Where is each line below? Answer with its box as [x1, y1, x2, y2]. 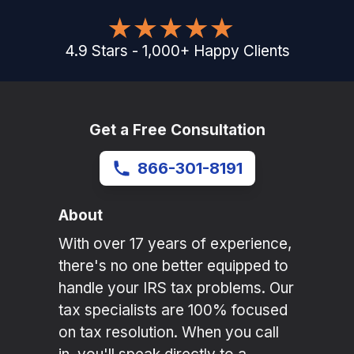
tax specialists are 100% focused [58, 301, 288, 320]
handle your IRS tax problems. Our [58, 279, 294, 298]
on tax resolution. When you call [58, 323, 279, 342]
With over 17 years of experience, [58, 235, 292, 254]
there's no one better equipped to [58, 257, 288, 276]
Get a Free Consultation [88, 121, 265, 140]
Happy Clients [193, 42, 290, 61]
